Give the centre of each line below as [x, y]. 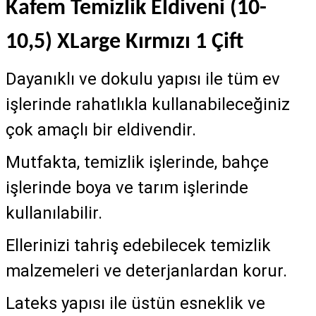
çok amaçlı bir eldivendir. [103, 129]
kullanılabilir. [54, 213]
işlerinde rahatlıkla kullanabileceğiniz [148, 104]
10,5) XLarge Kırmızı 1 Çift [124, 42]
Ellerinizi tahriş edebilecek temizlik [138, 245]
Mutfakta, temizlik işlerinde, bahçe [137, 162]
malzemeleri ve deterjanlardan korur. [146, 271]
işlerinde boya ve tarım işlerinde [127, 187]
